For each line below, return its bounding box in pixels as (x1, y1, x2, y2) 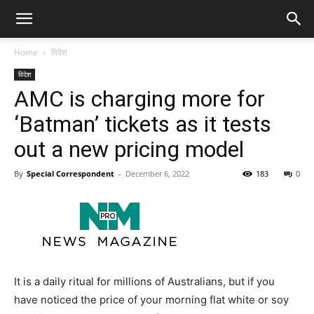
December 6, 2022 (125, 168, 189, 179)
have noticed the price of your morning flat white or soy (14, 293, 289, 306)
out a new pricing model (14, 136, 244, 163)
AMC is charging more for (14, 86, 265, 112)
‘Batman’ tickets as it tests (14, 111, 271, 137)
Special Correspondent (27, 168, 114, 179)
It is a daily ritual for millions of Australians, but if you (14, 275, 275, 288)
